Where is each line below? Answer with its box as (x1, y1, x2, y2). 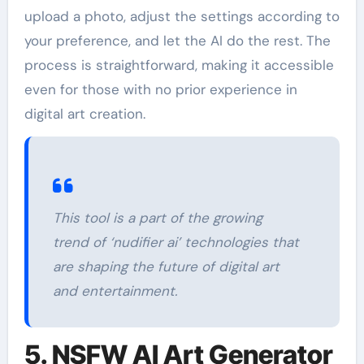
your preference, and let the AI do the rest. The (24, 32, 331, 50)
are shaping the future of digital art (52, 258, 279, 276)
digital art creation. (24, 105, 145, 123)
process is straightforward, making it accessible (24, 56, 334, 75)
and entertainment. (52, 282, 177, 301)
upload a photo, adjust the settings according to (24, 7, 340, 26)
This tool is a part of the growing (52, 209, 262, 227)
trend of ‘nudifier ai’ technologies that (52, 233, 299, 252)
